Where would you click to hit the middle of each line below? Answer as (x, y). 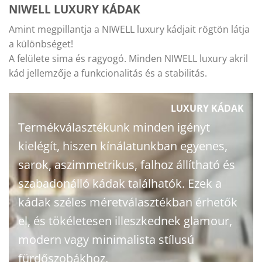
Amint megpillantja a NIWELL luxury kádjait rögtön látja (129, 29)
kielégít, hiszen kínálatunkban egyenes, (123, 146)
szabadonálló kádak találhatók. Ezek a (120, 184)
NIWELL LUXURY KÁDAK (75, 9)
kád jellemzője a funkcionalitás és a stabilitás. (108, 73)
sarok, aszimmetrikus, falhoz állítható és (127, 165)
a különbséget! (41, 44)
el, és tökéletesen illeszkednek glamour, (125, 221)
